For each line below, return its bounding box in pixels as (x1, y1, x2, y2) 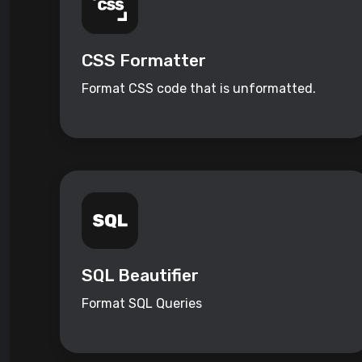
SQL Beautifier (82, 265, 199, 286)
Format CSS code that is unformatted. (82, 81, 316, 97)
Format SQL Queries (82, 296, 202, 312)
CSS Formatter (82, 50, 206, 71)
